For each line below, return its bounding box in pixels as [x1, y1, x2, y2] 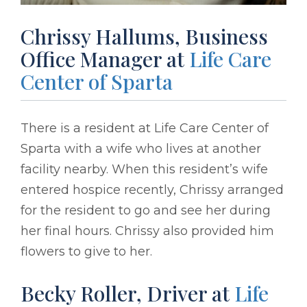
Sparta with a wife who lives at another [21, 140, 261, 156]
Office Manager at [21, 45, 189, 73]
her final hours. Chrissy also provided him [21, 223, 274, 238]
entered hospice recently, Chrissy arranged [21, 182, 284, 197]
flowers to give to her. [21, 243, 152, 259]
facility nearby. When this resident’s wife [21, 161, 268, 177]
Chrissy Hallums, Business [21, 22, 268, 50]
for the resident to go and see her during [21, 202, 271, 218]
